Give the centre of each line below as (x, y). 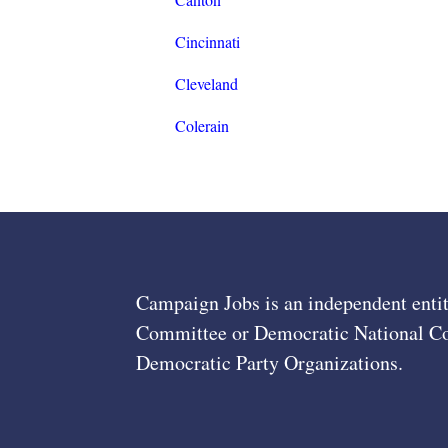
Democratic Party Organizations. (269, 363)
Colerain (201, 126)
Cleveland (206, 84)
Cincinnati (207, 42)
